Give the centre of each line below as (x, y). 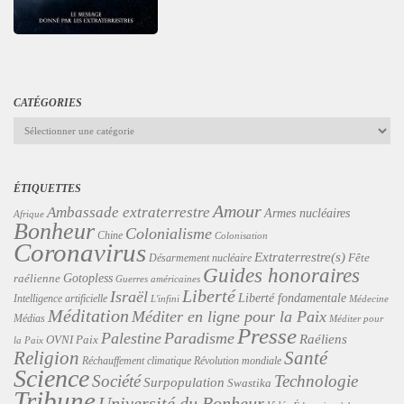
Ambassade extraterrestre (129, 212)
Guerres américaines (158, 279)
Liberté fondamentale (292, 298)
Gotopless (88, 278)
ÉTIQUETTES (47, 188)
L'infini (165, 299)
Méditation (88, 316)
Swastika (249, 383)
